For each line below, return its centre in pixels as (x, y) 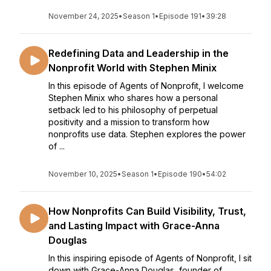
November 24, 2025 (83, 16)
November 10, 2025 (83, 174)
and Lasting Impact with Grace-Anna (134, 226)
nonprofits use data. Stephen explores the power (147, 134)
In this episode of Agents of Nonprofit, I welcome (146, 86)
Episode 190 (180, 174)
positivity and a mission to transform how (129, 122)
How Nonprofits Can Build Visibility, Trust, (147, 211)
